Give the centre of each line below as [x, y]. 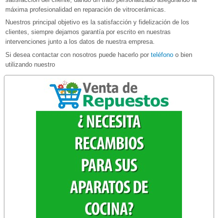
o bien [183, 54]
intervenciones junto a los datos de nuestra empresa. [80, 42]
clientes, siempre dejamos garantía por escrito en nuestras [88, 32]
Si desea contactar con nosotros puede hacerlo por [78, 54]
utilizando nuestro [31, 64]
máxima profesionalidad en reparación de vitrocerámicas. [86, 9]
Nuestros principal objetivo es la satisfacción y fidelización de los [97, 22]
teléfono [162, 54]
